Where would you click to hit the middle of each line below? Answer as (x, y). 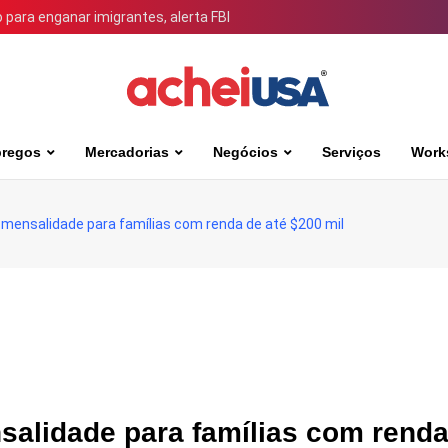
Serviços (351, 152)
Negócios (245, 152)
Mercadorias (127, 152)
